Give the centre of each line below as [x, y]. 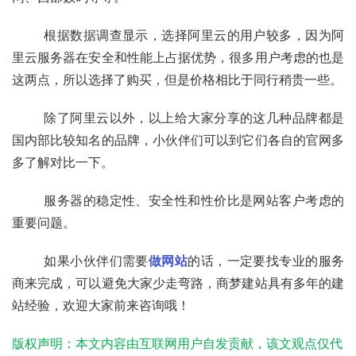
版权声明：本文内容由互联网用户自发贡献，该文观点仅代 [177, 343]
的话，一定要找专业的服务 [266, 261]
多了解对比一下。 [63, 162]
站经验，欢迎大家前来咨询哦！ [101, 305]
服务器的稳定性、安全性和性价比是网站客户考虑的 [28, 200]
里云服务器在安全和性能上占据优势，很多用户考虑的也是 [178, 57]
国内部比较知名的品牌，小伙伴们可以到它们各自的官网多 [178, 140]
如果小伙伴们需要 [96, 261]
